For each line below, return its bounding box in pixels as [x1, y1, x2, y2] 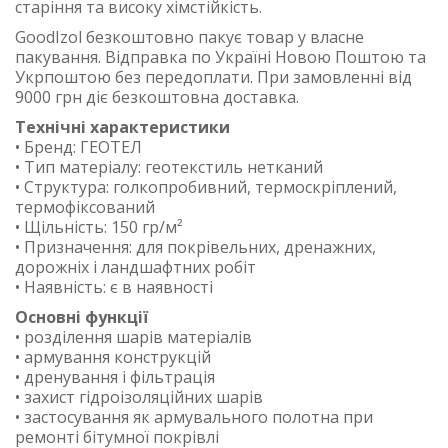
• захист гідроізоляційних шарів [15, 386, 263, 408]
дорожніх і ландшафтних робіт [15, 256, 256, 278]
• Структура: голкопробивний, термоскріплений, [15, 176, 397, 198]
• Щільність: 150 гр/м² [15, 216, 183, 238]
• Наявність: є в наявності [15, 276, 213, 298]
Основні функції [15, 306, 148, 328]
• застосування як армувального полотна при [15, 406, 373, 428]
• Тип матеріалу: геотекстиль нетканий [15, 156, 323, 178]
